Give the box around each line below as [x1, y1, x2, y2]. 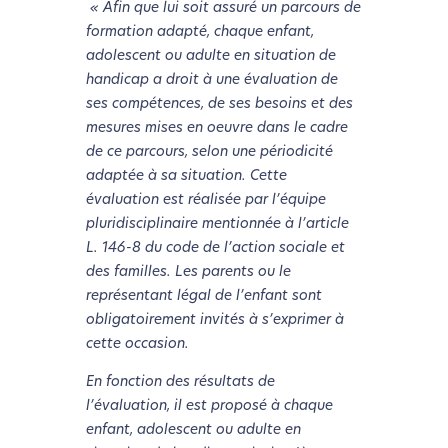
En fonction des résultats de [85, 375, 275, 391]
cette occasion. [85, 337, 189, 353]
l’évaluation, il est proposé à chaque [85, 399, 333, 415]
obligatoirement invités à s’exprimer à [85, 313, 344, 329]
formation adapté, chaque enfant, [85, 25, 314, 41]
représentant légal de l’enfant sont [85, 289, 322, 305]
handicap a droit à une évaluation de [85, 73, 338, 89]
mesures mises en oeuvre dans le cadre [85, 121, 348, 137]
